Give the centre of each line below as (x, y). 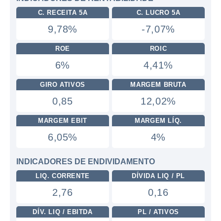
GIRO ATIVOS (63, 85)
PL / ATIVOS (158, 212)
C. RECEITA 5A (63, 13)
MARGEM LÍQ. (158, 121)
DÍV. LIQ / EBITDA (63, 212)
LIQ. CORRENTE (63, 176)
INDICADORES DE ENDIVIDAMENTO (86, 162)
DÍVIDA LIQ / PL (158, 176)
